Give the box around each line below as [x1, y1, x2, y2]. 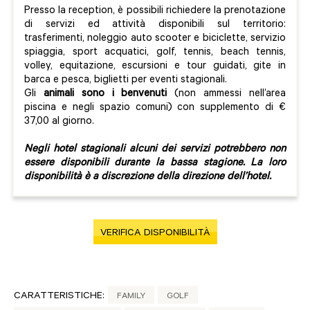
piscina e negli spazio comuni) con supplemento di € [24, 102, 286, 115]
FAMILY [117, 292, 145, 302]
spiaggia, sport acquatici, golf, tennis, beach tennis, [24, 47, 286, 60]
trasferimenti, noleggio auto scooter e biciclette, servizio [24, 33, 286, 46]
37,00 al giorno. [24, 116, 97, 129]
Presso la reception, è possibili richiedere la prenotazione [24, 6, 286, 18]
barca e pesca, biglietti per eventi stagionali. [24, 75, 227, 87]
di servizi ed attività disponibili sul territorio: [24, 19, 286, 32]
